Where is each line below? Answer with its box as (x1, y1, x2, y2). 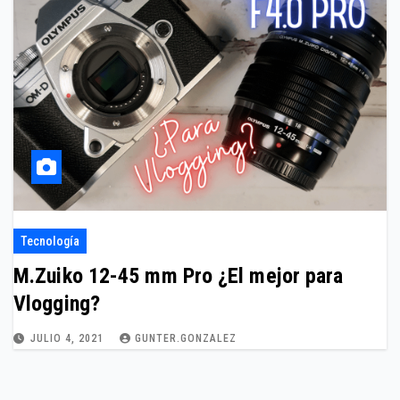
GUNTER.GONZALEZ (135, 332, 237, 345)
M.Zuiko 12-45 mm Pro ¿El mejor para (13, 263, 219, 288)
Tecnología (21, 234, 79, 248)
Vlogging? (13, 291, 100, 316)
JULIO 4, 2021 (30, 332, 107, 345)
